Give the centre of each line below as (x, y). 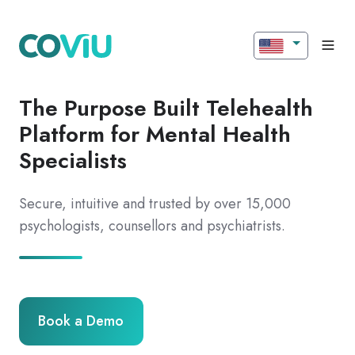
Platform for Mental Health (155, 134)
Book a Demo (81, 321)
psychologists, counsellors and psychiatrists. (152, 226)
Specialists (73, 160)
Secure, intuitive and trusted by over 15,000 (155, 204)
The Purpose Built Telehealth (166, 108)
